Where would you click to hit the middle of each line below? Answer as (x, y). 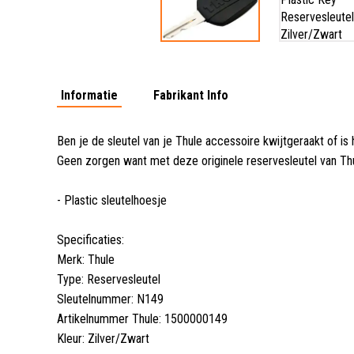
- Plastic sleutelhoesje (112, 200)
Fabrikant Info (191, 95)
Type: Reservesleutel (109, 279)
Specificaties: (90, 239)
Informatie (89, 95)
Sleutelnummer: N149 (110, 299)
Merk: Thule (86, 259)
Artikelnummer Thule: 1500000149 (142, 318)
